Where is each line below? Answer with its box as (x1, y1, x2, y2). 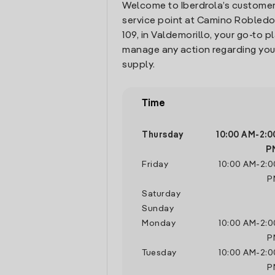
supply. (122, 60, 155, 70)
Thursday (142, 131, 183, 139)
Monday (142, 219, 176, 228)
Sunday (142, 204, 174, 213)
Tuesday (142, 249, 177, 257)
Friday (142, 160, 168, 169)
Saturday (142, 190, 180, 198)
